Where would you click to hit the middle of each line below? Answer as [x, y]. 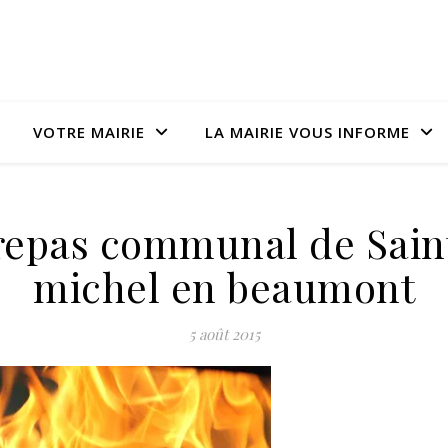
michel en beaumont [224, 286]
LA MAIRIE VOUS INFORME [307, 132]
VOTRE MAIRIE [89, 132]
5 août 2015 [224, 334]
